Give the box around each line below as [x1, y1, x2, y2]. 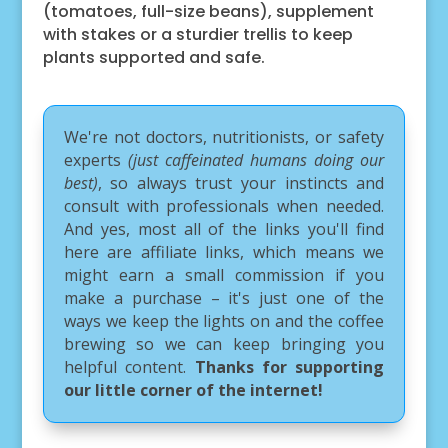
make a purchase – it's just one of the [63, 286, 385, 309]
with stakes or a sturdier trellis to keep [42, 22, 353, 46]
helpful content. [63, 355, 195, 378]
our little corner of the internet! [63, 378, 323, 401]
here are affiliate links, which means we [63, 240, 385, 263]
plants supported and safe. [42, 45, 265, 69]
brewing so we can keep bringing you [63, 332, 385, 355]
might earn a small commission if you [63, 263, 385, 286]
